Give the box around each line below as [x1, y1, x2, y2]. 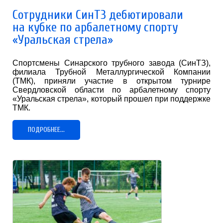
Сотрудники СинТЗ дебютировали [12, 7, 183, 22]
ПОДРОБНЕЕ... [28, 125, 65, 134]
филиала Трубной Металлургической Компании [12, 67, 211, 76]
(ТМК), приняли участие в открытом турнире [12, 76, 211, 85]
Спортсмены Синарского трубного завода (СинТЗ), [12, 58, 211, 67]
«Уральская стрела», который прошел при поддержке [12, 94, 211, 103]
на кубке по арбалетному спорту [12, 19, 178, 35]
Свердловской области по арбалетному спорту [12, 85, 211, 94]
